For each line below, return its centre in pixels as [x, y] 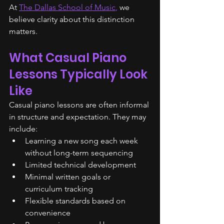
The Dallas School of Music [67, 7]
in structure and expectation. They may [78, 117]
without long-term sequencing [79, 153]
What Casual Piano [69, 58]
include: [23, 129]
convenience [48, 213]
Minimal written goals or [69, 177]
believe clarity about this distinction [73, 19]
